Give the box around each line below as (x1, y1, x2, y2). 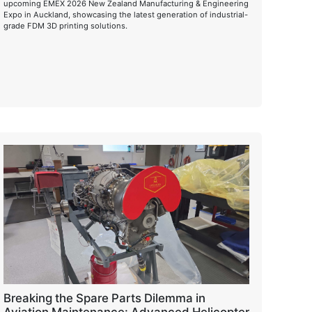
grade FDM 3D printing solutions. (3, 20, 127, 31)
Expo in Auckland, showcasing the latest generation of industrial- (3, 9, 248, 19)
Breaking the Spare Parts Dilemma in (3, 291, 205, 305)
